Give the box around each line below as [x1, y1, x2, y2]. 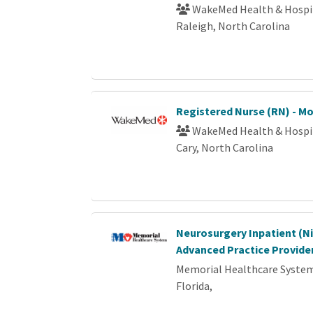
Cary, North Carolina [176, 140, 274, 154]
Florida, [176, 279, 213, 293]
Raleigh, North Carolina [176, 19, 291, 33]
